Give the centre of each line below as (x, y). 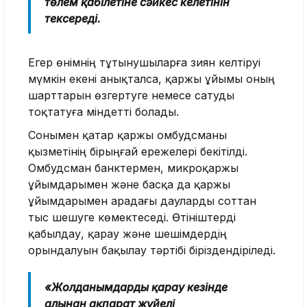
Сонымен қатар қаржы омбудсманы (127, 135)
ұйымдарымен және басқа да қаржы (129, 184)
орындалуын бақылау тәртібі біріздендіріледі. (152, 250)
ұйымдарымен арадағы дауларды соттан (142, 200)
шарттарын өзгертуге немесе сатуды (131, 95)
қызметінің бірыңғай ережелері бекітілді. (138, 151)
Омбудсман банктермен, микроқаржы (133, 168)
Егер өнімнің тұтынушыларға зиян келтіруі (144, 62)
